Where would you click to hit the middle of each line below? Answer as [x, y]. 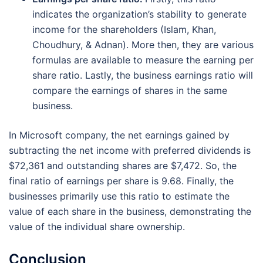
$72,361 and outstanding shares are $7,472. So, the [123, 165]
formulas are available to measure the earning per [143, 60]
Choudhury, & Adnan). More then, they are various [143, 44]
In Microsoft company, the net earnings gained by [119, 135]
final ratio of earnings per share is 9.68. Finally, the [121, 181]
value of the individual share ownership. [97, 226]
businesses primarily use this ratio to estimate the [119, 196]
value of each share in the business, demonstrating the [130, 211]
